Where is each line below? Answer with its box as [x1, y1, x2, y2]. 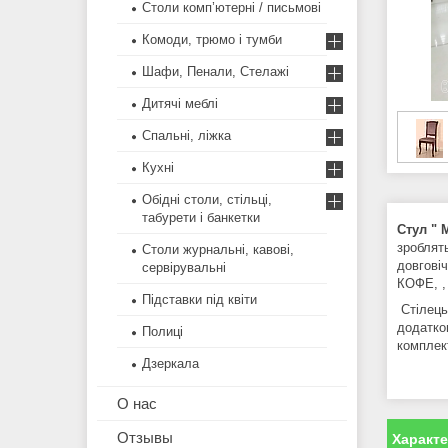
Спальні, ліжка [142, 128, 231, 144]
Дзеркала [142, 356, 199, 372]
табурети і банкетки [142, 210, 260, 226]
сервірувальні [142, 260, 226, 276]
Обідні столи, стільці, [142, 192, 272, 208]
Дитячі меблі [142, 96, 218, 112]
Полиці [142, 324, 183, 340]
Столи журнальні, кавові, [142, 242, 294, 258]
